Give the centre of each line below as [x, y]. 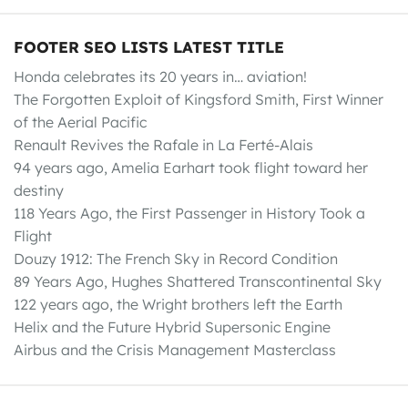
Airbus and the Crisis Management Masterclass [175, 349]
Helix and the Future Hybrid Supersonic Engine [172, 326]
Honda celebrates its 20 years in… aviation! [160, 76]
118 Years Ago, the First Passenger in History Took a [189, 213]
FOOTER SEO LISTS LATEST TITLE [149, 46]
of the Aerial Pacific [80, 122]
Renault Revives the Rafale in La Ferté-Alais [163, 144]
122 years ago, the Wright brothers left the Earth [178, 304]
